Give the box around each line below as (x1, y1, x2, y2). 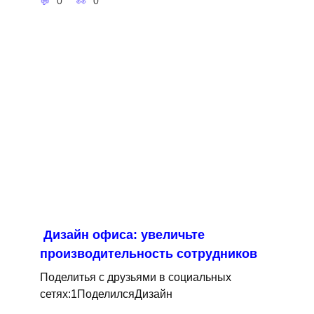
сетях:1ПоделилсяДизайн (39, 287, 172, 300)
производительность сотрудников (39, 246, 257, 261)
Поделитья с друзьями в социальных (39, 270, 231, 283)
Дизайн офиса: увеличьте (43, 227, 205, 242)
